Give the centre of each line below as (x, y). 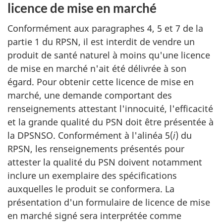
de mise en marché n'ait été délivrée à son (97, 68)
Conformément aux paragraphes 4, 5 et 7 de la (105, 28)
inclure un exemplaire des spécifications (92, 175)
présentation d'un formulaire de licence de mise (109, 202)
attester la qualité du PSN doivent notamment (105, 162)
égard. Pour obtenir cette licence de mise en (101, 82)
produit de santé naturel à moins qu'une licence (109, 55)
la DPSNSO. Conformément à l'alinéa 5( (90, 135)
